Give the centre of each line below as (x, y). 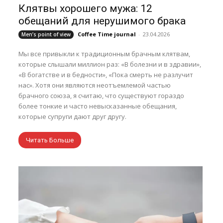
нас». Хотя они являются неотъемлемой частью (95, 85)
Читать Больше (50, 140)
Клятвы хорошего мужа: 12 (86, 9)
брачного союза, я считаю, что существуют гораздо (102, 96)
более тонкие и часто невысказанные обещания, (98, 106)
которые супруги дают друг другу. (73, 117)
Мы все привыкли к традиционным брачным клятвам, (105, 54)
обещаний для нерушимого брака (102, 21)
